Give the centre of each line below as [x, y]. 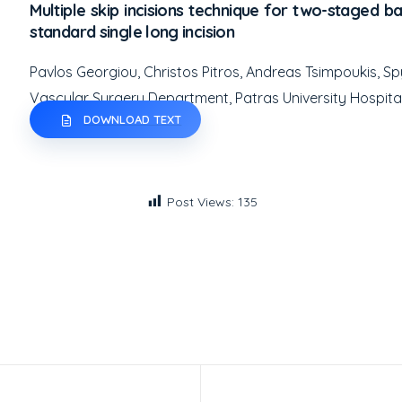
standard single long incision [132, 32]
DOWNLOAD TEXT [133, 119]
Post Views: [200, 202]
